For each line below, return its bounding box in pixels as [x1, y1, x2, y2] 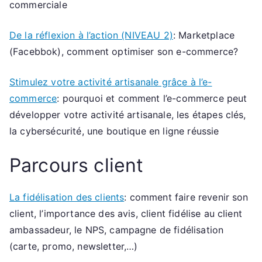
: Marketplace [173, 29, 235, 41]
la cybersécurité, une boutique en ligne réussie [9, 125, 219, 137]
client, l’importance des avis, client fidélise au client [9, 207, 242, 219]
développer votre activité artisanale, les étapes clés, [9, 108, 246, 120]
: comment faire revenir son [124, 191, 249, 203]
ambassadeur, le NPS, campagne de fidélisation [9, 223, 224, 236]
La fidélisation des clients [9, 191, 125, 203]
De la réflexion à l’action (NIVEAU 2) [9, 29, 173, 41]
